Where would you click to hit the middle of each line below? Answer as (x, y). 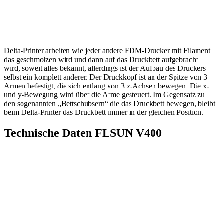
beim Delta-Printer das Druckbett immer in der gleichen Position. (104, 112)
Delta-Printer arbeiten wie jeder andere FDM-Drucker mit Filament (107, 50)
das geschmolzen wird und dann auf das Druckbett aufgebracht (101, 59)
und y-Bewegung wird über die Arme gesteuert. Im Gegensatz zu (104, 94)
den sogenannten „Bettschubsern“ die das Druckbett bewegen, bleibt (109, 103)
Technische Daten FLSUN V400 (83, 133)
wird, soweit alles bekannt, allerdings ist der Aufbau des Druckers (105, 68)
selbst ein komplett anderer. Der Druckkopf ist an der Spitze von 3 (106, 77)
